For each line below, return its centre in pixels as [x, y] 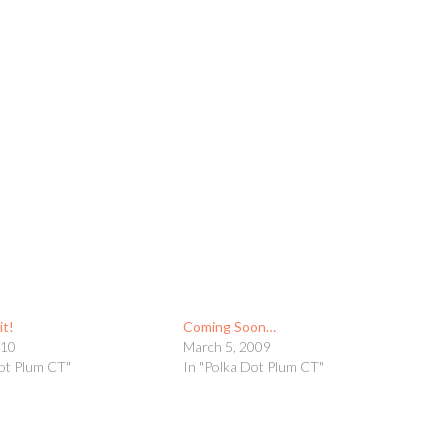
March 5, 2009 [226, 346]
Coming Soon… [229, 326]
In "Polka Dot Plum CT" [253, 366]
